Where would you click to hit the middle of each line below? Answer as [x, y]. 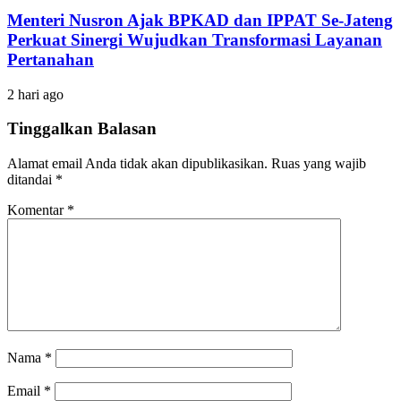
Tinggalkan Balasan [82, 129]
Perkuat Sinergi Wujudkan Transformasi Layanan [195, 39]
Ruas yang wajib [319, 163]
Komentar [37, 209]
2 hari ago [35, 94]
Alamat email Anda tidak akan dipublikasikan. [137, 163]
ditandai [31, 179]
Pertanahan [51, 59]
